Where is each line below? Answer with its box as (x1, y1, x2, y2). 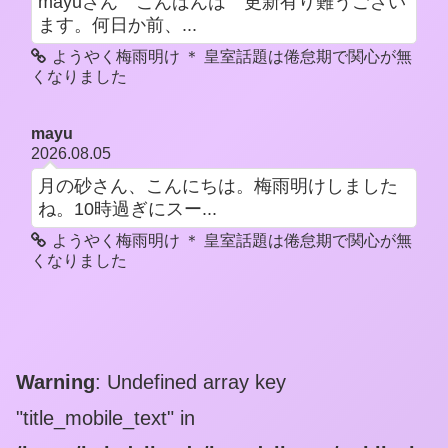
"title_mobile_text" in (16, 406, 195, 429)
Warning (16, 370, 95, 393)
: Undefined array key (95, 370, 286, 393)
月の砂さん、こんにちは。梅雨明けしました (37, 176, 398, 197)
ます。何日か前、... (37, 14, 197, 35)
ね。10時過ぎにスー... (37, 199, 217, 220)
